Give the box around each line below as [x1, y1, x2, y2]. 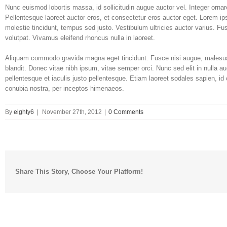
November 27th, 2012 [42, 108, 102, 116]
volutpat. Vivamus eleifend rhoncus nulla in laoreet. [5, 34, 155, 42]
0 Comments [108, 108, 143, 116]
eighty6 [14, 108, 34, 116]
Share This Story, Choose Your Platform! [15, 168, 143, 175]
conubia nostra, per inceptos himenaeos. [5, 85, 124, 92]
